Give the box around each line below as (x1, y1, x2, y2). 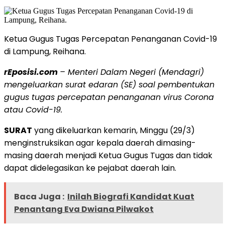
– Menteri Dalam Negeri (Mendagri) (60, 66, 204, 78)
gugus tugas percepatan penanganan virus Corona (4, 91, 214, 103)
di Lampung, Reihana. (4, 45, 86, 57)
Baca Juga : (14, 190, 64, 202)
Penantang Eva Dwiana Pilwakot (14, 203, 154, 215)
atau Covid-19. (4, 103, 62, 116)
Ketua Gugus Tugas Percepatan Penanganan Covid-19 (4, 33, 217, 45)
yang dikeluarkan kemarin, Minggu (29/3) (32, 124, 195, 136)
